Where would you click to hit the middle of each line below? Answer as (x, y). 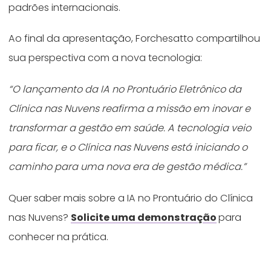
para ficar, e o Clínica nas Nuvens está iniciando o (128, 148)
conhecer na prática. (60, 237)
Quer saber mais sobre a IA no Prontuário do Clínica (131, 198)
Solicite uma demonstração (144, 217)
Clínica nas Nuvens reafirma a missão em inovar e (130, 109)
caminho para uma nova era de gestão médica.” (128, 167)
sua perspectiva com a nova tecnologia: (107, 58)
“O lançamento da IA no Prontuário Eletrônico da (125, 90)
